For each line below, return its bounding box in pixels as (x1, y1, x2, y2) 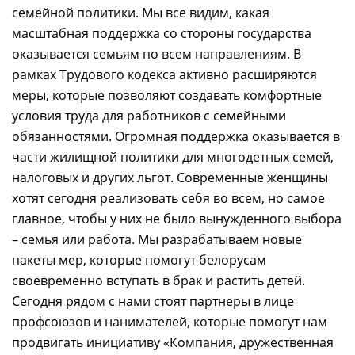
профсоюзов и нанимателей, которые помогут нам (12, 313, 327, 331)
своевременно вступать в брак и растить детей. (12, 272, 305, 290)
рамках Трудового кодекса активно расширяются (12, 66, 317, 84)
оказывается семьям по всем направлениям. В (12, 45, 301, 63)
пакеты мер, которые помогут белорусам (12, 251, 266, 269)
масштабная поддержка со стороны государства (12, 25, 311, 43)
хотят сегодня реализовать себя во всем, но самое (12, 189, 325, 208)
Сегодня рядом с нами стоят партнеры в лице (12, 292, 294, 311)
